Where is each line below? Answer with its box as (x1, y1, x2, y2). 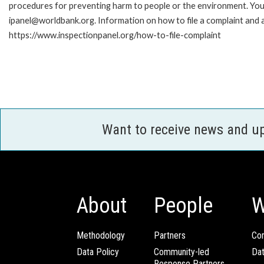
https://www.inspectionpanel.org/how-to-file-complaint (9, 29, 221, 40)
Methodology (77, 229, 125, 241)
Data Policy (77, 246, 119, 258)
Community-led (154, 246, 209, 258)
